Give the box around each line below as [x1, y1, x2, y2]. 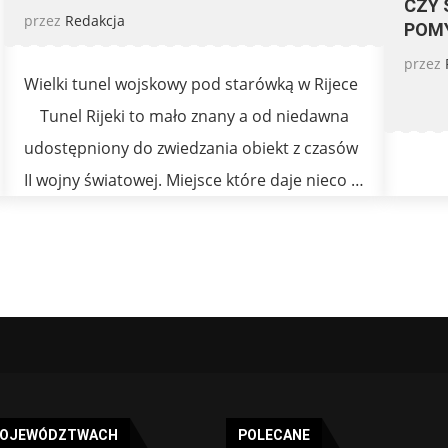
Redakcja [65, 11, 125, 31]
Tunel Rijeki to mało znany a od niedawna [24, 105, 349, 128]
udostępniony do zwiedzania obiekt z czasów [24, 137, 358, 160]
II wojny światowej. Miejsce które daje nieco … [24, 169, 364, 192]
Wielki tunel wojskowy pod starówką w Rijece [24, 73, 358, 96]
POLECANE [238, 427, 310, 444]
